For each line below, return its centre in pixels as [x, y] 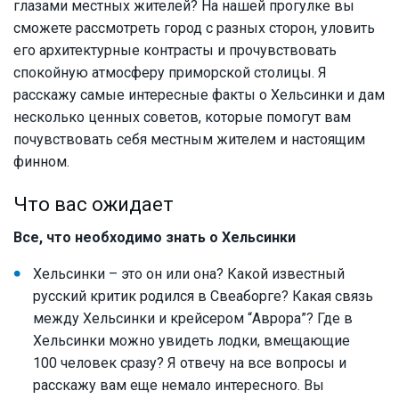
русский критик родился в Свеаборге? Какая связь [203, 297]
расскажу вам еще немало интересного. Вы [179, 386]
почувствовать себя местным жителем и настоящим [189, 140]
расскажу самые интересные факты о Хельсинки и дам [199, 95]
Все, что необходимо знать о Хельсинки [155, 238]
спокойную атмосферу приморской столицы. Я [170, 73]
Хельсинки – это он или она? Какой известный [189, 274]
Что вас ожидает [94, 205]
